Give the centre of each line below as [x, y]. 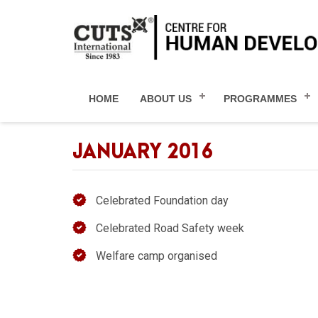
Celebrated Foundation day [162, 201]
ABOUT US [166, 98]
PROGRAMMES [260, 98]
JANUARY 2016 [143, 153]
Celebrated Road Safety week [170, 228]
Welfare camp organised [157, 256]
